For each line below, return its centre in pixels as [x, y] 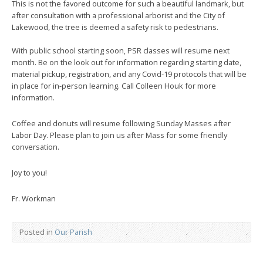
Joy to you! [29, 173]
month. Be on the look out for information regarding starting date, [127, 62]
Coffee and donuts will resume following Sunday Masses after [121, 123]
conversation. [36, 147]
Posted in [37, 232]
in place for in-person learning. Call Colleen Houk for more [114, 86]
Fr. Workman [34, 198]
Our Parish [73, 232]
